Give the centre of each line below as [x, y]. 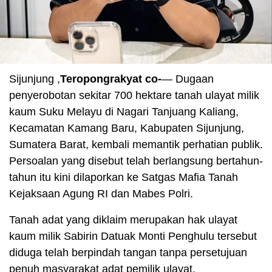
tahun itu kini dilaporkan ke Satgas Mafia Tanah [124, 178]
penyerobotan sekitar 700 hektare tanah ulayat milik [134, 96]
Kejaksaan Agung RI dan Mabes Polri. [101, 194]
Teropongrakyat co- [111, 79]
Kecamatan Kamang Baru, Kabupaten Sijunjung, [127, 128]
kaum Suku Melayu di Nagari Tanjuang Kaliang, [124, 112]
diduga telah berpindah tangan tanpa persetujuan [128, 253]
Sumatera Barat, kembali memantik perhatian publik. [136, 145]
